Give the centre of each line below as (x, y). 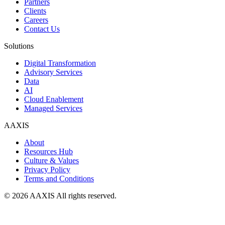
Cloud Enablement (54, 99)
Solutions (19, 46)
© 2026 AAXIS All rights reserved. (60, 196)
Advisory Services (53, 72)
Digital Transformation (60, 63)
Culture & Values (51, 161)
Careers (36, 20)
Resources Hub (48, 152)
